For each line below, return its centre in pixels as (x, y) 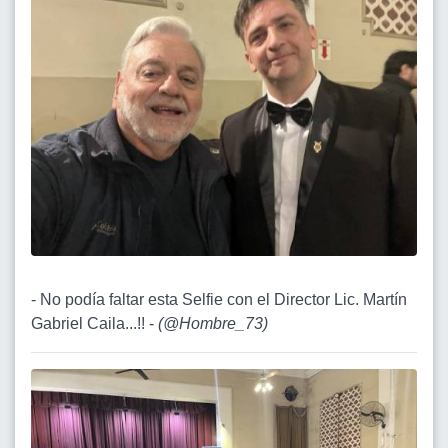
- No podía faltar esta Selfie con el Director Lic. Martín (219, 300)
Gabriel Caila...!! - (94, 324)
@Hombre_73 (213, 324)
